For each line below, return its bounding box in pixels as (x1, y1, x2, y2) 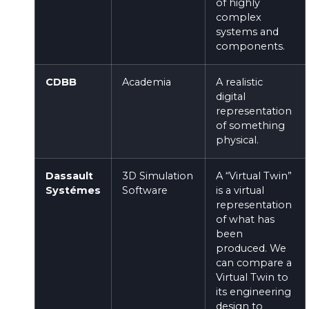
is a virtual (216, 183, 264, 197)
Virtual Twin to (216, 270, 288, 283)
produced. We (216, 241, 286, 255)
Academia (122, 75, 171, 88)
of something (216, 119, 285, 132)
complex (216, 10, 261, 23)
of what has (216, 212, 275, 226)
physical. (216, 133, 259, 146)
